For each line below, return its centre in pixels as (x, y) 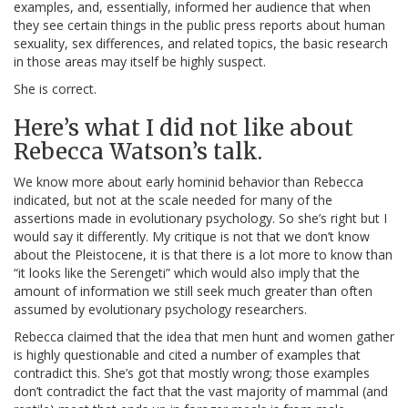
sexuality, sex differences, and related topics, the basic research (201, 44)
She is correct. (55, 89)
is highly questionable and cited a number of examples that (187, 355)
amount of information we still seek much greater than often (193, 291)
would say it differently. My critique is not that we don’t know (192, 237)
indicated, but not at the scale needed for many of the (173, 200)
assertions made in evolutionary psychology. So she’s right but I (200, 219)
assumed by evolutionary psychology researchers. (160, 310)
